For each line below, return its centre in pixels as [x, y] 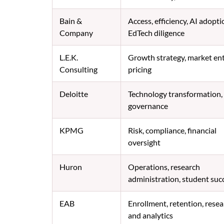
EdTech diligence [156, 32]
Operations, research [164, 166]
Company [76, 32]
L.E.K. [68, 57]
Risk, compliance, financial [172, 130]
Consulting [78, 69]
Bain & [70, 20]
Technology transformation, [175, 93]
